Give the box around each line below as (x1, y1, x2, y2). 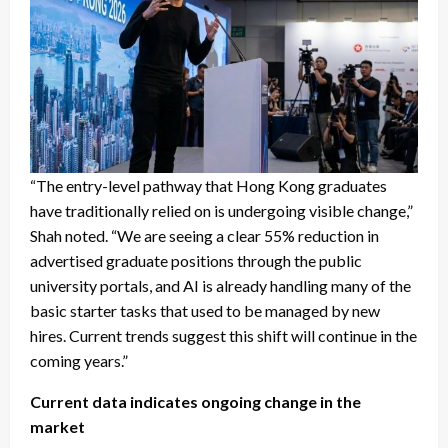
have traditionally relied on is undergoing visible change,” (30, 201, 413, 221)
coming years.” (30, 351, 128, 371)
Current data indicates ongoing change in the (30, 392, 361, 412)
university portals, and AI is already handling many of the (30, 276, 411, 296)
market (30, 417, 85, 437)
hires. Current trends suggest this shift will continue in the (30, 326, 417, 346)
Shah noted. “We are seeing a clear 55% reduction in (30, 226, 379, 246)
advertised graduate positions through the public (30, 251, 362, 271)
